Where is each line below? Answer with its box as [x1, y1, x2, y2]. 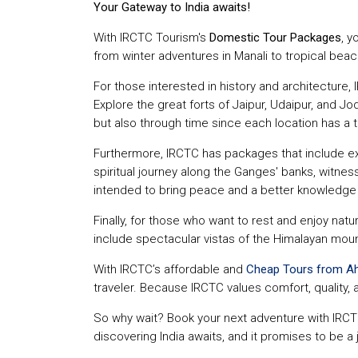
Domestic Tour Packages [209, 30, 341, 45]
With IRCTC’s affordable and [93, 261, 246, 276]
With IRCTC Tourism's [93, 30, 209, 45]
